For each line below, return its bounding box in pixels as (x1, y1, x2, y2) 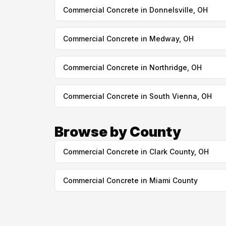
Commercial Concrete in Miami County (63, 176, 198, 185)
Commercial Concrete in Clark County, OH (63, 147, 209, 156)
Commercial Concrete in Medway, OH (63, 34, 194, 43)
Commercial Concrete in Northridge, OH (63, 63, 202, 72)
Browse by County (54, 123, 181, 140)
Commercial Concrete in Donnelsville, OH (63, 6, 208, 14)
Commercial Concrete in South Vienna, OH (63, 92, 212, 100)
